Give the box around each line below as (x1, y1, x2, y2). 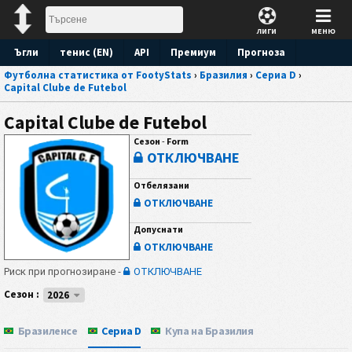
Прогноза (237, 46, 285, 59)
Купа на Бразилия (163, 324, 254, 339)
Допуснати (134, 222, 183, 235)
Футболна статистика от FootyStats (4, 68, 192, 82)
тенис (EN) (60, 46, 113, 59)
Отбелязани (134, 178, 189, 191)
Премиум (170, 46, 216, 59)
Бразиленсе (16, 324, 78, 339)
